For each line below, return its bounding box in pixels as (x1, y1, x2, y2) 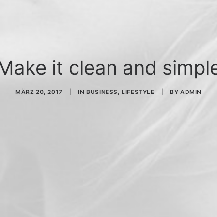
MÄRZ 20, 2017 (15, 88, 62, 95)
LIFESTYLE (122, 88, 155, 95)
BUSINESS (86, 88, 118, 95)
